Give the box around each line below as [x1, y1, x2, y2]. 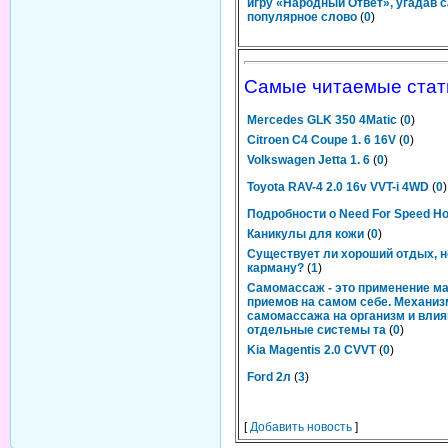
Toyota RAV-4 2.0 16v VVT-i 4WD [247, 180, 429, 194]
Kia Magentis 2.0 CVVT [247, 343, 376, 357]
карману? [247, 261, 304, 275]
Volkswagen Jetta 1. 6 [247, 153, 370, 167]
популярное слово [247, 10, 357, 24]
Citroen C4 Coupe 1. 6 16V [247, 133, 396, 147]
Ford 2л [247, 370, 291, 384]
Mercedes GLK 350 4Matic [247, 113, 397, 127]
